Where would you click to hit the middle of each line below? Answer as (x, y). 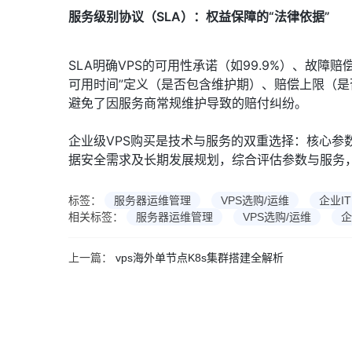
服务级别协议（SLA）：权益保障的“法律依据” (199, 16)
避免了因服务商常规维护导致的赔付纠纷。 (188, 103)
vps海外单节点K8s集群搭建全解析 (200, 257)
